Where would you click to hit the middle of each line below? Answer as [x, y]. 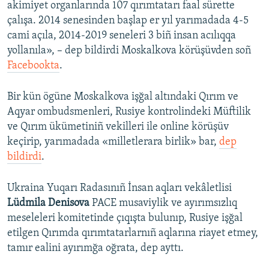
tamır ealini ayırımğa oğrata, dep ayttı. [95, 249]
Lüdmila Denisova [48, 204]
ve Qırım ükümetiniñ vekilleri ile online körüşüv [118, 127]
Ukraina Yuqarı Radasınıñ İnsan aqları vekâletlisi [119, 189]
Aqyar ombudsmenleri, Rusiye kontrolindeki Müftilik [129, 112]
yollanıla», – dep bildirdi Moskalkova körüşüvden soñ [129, 51]
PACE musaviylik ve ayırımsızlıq [163, 204]
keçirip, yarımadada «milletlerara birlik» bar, [113, 142]
